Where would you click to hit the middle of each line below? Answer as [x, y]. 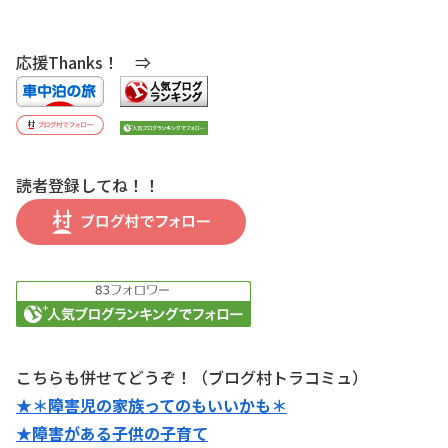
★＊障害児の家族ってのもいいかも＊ [151, 404]
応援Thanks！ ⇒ [91, 62]
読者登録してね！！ [88, 184]
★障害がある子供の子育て [112, 432]
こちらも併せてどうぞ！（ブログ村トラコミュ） [192, 376]
